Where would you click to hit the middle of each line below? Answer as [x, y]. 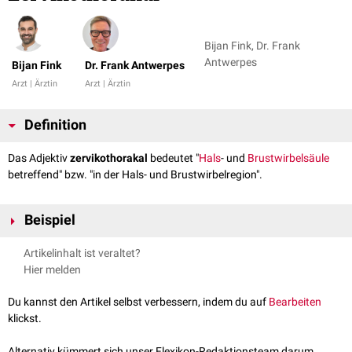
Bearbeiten [295, 302]
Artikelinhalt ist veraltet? [82, 253]
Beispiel [50, 220]
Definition [55, 125]
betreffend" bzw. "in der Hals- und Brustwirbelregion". [135, 175]
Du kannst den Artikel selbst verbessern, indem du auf [138, 302]
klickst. [25, 319]
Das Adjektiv [39, 158]
